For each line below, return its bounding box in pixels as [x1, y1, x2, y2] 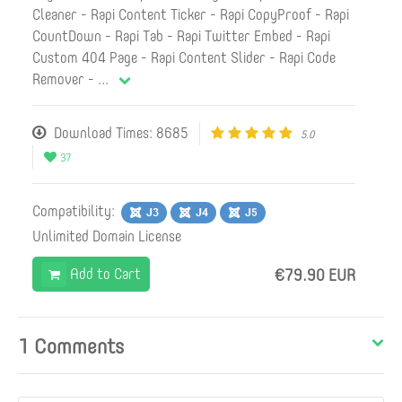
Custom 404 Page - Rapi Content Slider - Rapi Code [32, 49, 336, 67]
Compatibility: [32, 203, 118, 221]
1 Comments [18, 334, 124, 359]
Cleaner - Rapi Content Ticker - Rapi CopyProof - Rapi [32, 6, 349, 24]
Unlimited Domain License [32, 228, 181, 246]
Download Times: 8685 [49, 125, 188, 143]
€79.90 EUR [275, 266, 355, 285]
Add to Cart [66, 266, 141, 284]
